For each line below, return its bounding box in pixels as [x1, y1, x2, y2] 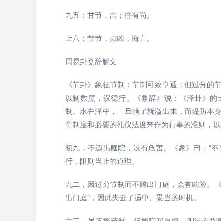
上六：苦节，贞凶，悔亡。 [65, 33, 154, 43]
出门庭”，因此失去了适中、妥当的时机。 [65, 192, 201, 202]
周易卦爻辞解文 [65, 56, 117, 66]
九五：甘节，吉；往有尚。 [65, 9, 154, 20]
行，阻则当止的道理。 [65, 155, 139, 166]
